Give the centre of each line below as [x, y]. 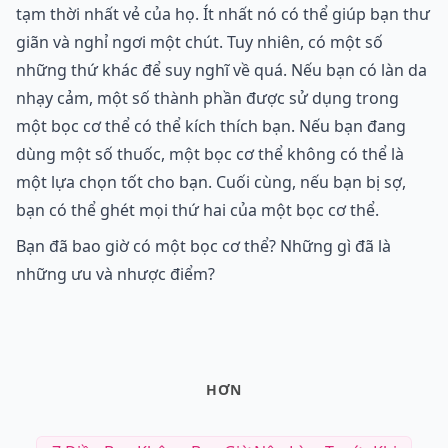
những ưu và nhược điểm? [115, 274]
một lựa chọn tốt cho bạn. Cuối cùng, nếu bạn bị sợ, [211, 182]
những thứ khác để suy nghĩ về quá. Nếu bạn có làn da [221, 70]
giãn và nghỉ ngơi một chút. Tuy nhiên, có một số [199, 42]
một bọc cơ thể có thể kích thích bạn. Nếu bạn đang [211, 126]
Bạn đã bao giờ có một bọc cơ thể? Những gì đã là [203, 246]
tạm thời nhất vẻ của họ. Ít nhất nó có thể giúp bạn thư [223, 14]
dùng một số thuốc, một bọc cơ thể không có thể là [210, 154]
